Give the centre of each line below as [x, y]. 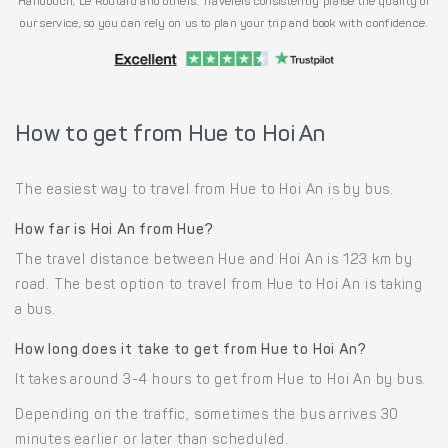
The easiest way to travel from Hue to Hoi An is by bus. [204, 190]
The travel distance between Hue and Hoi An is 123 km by [214, 260]
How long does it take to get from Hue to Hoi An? [191, 350]
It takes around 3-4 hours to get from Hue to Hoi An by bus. [221, 380]
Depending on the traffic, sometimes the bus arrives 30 [207, 415]
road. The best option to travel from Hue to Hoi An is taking [219, 285]
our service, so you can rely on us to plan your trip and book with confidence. [224, 23]
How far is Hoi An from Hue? [114, 230]
